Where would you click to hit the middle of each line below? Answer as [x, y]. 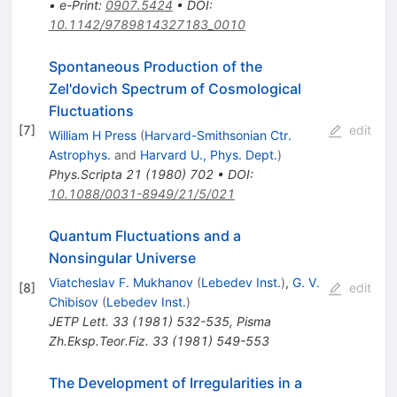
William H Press [92, 136]
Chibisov [73, 302]
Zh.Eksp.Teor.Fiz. [98, 341]
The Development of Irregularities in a [175, 383]
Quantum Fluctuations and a [144, 236]
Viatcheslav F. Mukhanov [121, 283]
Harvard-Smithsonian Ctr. [218, 136]
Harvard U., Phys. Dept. [208, 155]
